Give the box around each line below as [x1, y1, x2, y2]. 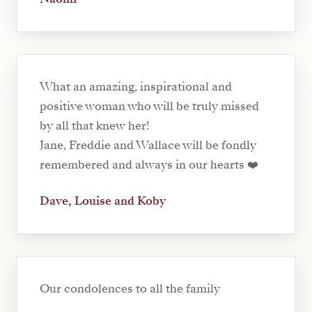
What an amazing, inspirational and [40, 79, 232, 95]
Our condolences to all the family [40, 281, 220, 297]
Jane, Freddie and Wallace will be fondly [40, 137, 256, 154]
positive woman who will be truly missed [40, 98, 259, 115]
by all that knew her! [40, 118, 150, 134]
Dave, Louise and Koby [40, 193, 166, 210]
